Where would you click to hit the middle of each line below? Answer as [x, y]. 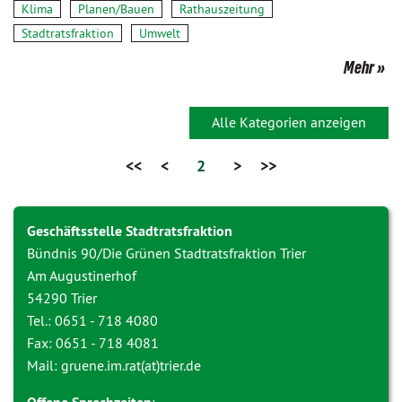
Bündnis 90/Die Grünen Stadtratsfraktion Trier [166, 253]
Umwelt [160, 33]
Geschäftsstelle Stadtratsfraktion [130, 231]
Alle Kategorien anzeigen [289, 122]
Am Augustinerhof [82, 275]
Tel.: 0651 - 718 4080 [92, 320]
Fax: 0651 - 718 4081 [93, 343]
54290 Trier [62, 298]
